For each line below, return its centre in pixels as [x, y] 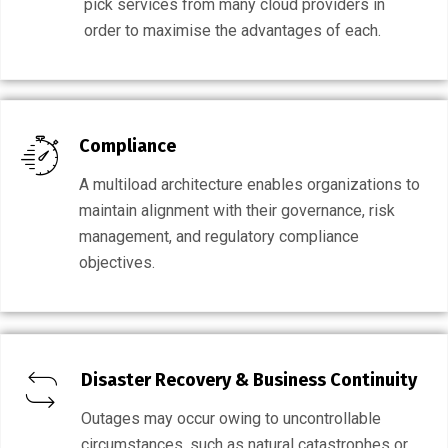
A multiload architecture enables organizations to [249, 184]
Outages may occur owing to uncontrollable [231, 418]
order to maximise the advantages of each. [232, 30]
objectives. [117, 262]
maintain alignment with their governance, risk [237, 210]
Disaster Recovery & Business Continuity [249, 380]
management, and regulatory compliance [219, 236]
